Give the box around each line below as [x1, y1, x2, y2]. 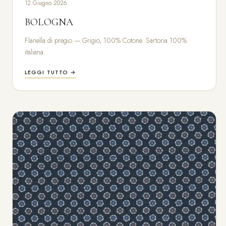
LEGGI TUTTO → [25, 68, 77, 77]
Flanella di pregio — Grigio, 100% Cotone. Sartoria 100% [25, 35, 187, 46]
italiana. [25, 47, 45, 58]
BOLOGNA [25, 16, 74, 29]
